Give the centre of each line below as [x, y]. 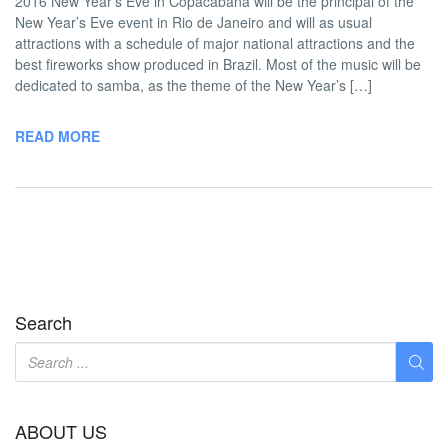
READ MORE [57, 135]
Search [43, 321]
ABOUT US [61, 430]
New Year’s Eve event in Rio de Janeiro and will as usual [193, 21]
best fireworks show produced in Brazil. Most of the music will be [218, 63]
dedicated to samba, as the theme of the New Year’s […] [193, 84]
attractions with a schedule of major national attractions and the [215, 42]
